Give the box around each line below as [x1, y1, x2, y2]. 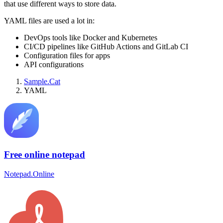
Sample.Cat [24, 77, 60, 86]
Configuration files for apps [24, 51, 110, 60]
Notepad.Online [4, 169, 54, 178]
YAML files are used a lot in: [4, 16, 95, 25]
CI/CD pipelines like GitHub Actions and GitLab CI [24, 42, 188, 51]
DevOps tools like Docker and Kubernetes [24, 33, 157, 42]
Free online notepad [4, 149, 85, 160]
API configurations [24, 60, 84, 69]
